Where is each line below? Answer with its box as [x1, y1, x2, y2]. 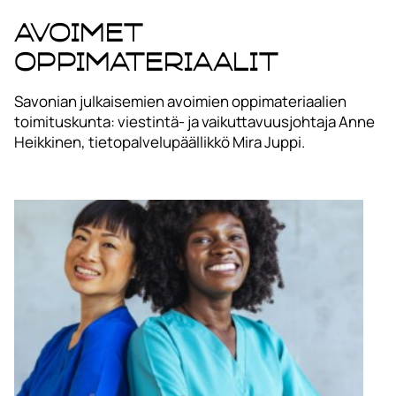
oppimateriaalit [14, 47, 278, 75]
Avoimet [14, 18, 143, 46]
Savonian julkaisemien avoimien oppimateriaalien [14, 90, 346, 111]
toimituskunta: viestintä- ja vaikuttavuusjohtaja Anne [14, 110, 375, 132]
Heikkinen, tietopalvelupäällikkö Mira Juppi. [14, 131, 305, 152]
